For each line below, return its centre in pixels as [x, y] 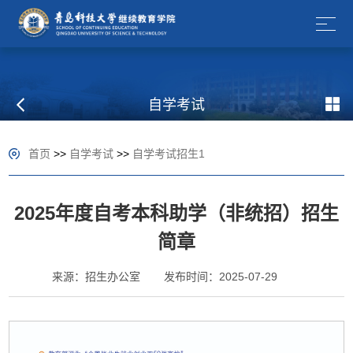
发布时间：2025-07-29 [221, 277]
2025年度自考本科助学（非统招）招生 [176, 214]
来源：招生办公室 [96, 277]
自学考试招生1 [169, 154]
